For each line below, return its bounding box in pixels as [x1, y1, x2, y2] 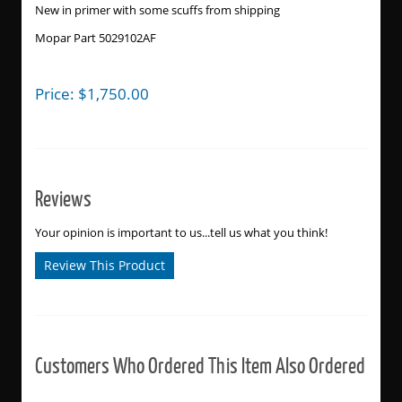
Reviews [34, 184, 92, 213]
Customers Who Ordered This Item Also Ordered [34, 351, 365, 380]
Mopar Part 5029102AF [34, 30, 156, 47]
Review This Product [43, 256, 165, 274]
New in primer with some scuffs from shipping [34, 2, 280, 19]
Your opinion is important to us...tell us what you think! [34, 223, 328, 240]
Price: [34, 83, 78, 105]
